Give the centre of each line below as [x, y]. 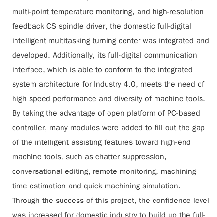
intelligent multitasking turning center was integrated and [111, 41]
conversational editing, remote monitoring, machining [104, 171]
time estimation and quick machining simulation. [96, 186]
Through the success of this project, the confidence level [111, 201]
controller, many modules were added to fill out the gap [108, 128]
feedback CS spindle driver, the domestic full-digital [102, 26]
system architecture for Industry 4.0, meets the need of [108, 84]
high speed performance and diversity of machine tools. [109, 99]
